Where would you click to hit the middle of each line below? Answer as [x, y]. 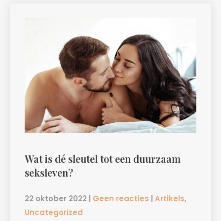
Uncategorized [54, 213]
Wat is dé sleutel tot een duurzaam [103, 159]
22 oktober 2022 [56, 199]
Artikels [170, 199]
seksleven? [49, 173]
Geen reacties [121, 199]
